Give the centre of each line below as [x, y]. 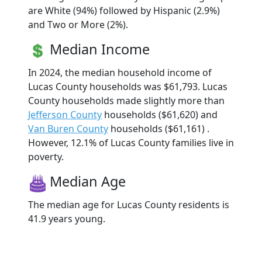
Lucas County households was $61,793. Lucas [128, 87]
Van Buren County [68, 129]
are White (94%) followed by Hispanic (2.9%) [124, 11]
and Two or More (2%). [78, 25]
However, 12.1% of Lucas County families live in [131, 143]
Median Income [100, 49]
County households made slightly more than [126, 101]
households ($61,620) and [160, 115]
